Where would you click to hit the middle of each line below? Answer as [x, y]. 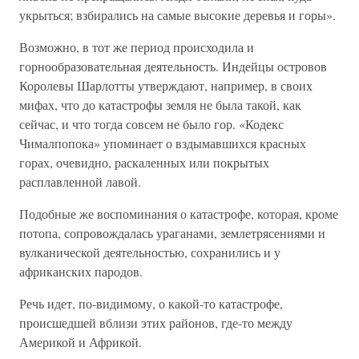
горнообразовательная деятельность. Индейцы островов [173, 66]
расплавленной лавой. [80, 182]
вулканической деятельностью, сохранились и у [150, 252]
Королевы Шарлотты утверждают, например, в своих [166, 85]
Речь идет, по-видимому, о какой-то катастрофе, [151, 303]
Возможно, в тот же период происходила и [137, 47]
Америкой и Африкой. [81, 342]
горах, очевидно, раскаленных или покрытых [144, 162]
